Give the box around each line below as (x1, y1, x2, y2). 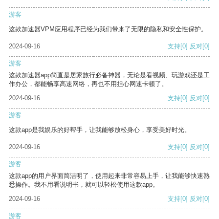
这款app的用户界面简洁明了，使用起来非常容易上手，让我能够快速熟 (9, 172, 210, 180)
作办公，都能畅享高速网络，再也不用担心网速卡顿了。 (9, 80, 168, 88)
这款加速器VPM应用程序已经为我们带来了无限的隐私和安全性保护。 (9, 25, 207, 33)
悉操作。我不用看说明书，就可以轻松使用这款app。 (9, 181, 159, 189)
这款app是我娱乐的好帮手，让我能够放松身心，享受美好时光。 (9, 126, 191, 134)
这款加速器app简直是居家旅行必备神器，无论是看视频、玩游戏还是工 (9, 71, 210, 79)
